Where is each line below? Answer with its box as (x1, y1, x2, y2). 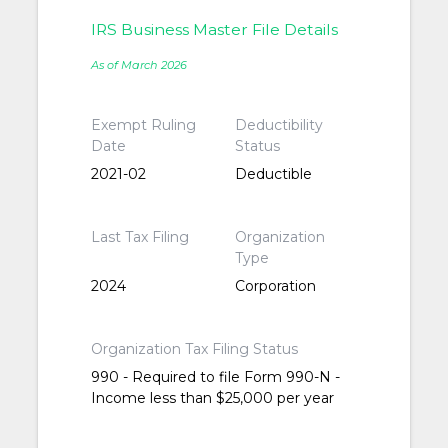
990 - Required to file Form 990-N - (91, 368, 341, 387)
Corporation (234, 277, 316, 296)
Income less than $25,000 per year (91, 389, 335, 408)
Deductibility (234, 116, 323, 135)
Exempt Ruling (91, 116, 197, 135)
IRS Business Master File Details (91, 20, 339, 40)
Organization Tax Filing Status (91, 340, 299, 359)
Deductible (234, 165, 312, 184)
